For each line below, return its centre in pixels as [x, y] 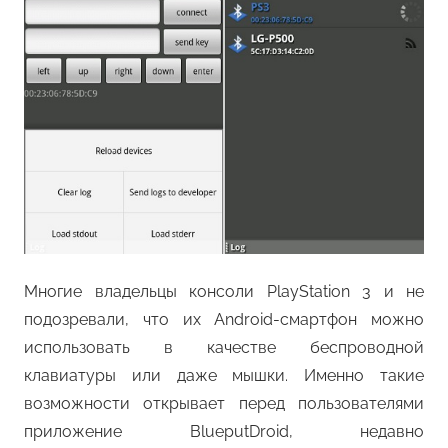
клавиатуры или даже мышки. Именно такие [224, 376]
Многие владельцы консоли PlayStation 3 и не [224, 292]
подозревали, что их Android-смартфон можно [224, 320]
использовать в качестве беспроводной [224, 348]
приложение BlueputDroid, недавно [224, 432]
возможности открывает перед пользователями [224, 404]
